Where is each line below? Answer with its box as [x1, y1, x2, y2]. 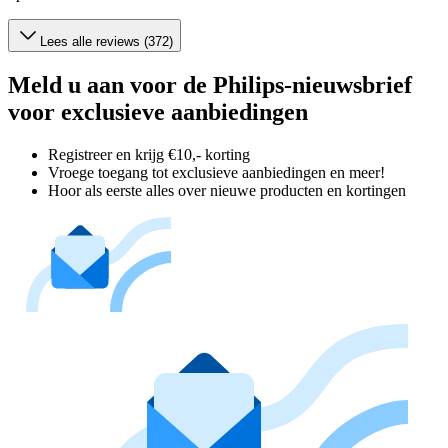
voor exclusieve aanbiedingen [8, 99, 308, 126]
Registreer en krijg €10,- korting [48, 146, 250, 164]
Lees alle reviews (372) [40, 34, 173, 50]
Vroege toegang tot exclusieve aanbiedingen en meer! [48, 164, 385, 182]
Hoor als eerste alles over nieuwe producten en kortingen [48, 182, 406, 200]
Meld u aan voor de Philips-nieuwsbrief [8, 72, 412, 99]
